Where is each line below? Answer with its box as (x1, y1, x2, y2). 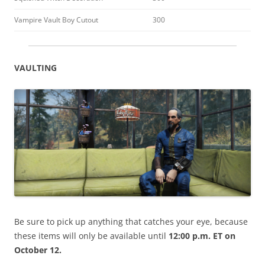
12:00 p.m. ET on (169, 230, 235, 242)
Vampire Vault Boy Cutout (14, 15, 98, 25)
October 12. (14, 244, 62, 256)
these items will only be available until (14, 230, 169, 242)
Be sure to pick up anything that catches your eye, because (14, 216, 248, 228)
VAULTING (14, 62, 57, 73)
